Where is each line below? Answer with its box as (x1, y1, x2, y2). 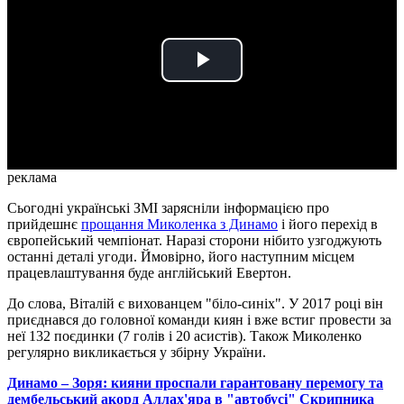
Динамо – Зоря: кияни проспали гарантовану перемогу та (7, 375, 383, 391)
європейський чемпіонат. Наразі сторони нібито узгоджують (7, 233, 381, 249)
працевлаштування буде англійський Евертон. (7, 265, 291, 281)
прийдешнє (7, 216, 81, 233)
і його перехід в (278, 216, 378, 233)
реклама (7, 170, 57, 186)
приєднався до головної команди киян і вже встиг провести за (7, 312, 391, 328)
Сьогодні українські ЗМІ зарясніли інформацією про (7, 200, 329, 216)
